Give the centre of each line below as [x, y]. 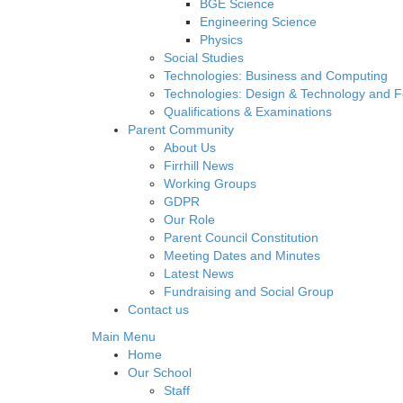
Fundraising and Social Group [249, 291]
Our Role [189, 219]
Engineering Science [258, 22]
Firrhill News [199, 166]
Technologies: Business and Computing [276, 76]
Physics [221, 40]
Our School [160, 372]
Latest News [199, 273]
